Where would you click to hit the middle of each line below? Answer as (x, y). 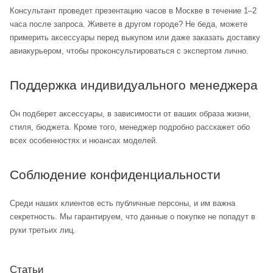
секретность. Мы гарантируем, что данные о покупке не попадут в (133, 217)
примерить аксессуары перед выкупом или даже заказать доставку (135, 38)
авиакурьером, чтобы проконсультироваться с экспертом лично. (129, 51)
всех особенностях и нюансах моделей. (84, 141)
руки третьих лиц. (43, 230)
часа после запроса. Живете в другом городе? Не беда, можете (129, 24)
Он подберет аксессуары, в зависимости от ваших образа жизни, (130, 114)
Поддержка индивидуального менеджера (134, 85)
